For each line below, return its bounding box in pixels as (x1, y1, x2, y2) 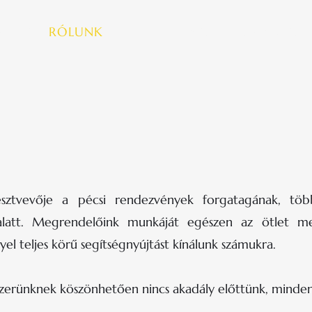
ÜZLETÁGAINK (118, 24, 208, 40)
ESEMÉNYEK (223, 24, 297, 40)
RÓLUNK (49, 24, 103, 40)
